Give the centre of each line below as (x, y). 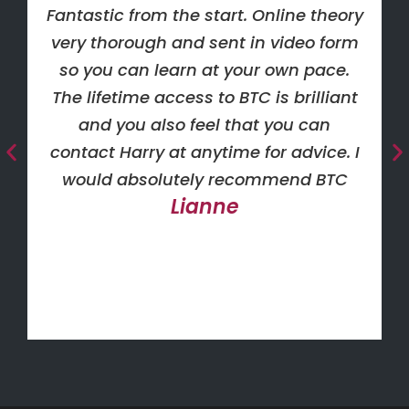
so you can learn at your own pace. (204, 70)
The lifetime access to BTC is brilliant (204, 98)
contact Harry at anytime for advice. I (204, 152)
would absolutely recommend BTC (204, 180)
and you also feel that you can (204, 125)
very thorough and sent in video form (204, 43)
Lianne (204, 207)
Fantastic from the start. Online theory (204, 16)
